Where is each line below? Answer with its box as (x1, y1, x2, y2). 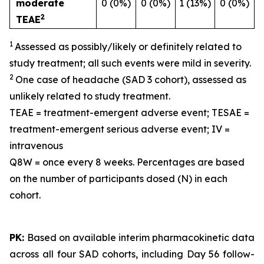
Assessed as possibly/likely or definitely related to (15, 41, 242, 52)
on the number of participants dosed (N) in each (9, 173, 227, 184)
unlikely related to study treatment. (9, 90, 170, 102)
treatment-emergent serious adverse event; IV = (9, 123, 230, 135)
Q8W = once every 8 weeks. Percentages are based (9, 156, 245, 168)
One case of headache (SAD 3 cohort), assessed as (15, 74, 246, 85)
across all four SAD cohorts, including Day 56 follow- (9, 248, 255, 260)
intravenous (9, 140, 63, 151)
